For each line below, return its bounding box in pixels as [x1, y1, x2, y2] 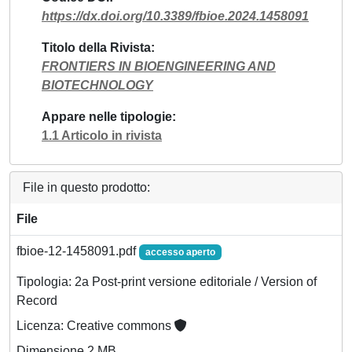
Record [16, 293, 57, 307]
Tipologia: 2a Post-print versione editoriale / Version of [16, 274, 317, 288]
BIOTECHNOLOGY [42, 78, 153, 92]
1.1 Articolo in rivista [42, 128, 162, 142]
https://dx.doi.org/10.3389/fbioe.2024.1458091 [42, 9, 309, 23]
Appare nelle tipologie [42, 109, 172, 123]
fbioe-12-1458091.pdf [16, 244, 139, 258]
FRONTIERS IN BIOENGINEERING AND [42, 59, 276, 73]
